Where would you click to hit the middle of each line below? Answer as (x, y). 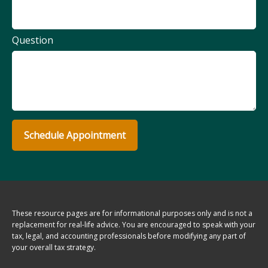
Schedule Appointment (75, 135)
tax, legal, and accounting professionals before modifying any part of (129, 236)
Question (33, 40)
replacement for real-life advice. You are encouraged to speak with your (134, 225)
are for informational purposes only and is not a (171, 214)
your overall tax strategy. (54, 248)
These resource (39, 214)
